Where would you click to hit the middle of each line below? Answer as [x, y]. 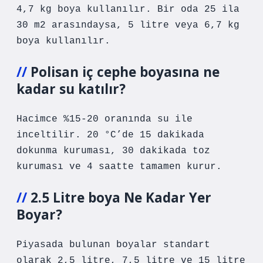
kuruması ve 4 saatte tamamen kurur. [119, 167]
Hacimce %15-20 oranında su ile [104, 119]
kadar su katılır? [71, 89]
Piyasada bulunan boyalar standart [113, 245]
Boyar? [39, 215]
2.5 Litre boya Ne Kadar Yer [121, 198]
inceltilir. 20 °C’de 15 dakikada [110, 135]
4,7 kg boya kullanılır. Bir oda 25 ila [128, 9]
